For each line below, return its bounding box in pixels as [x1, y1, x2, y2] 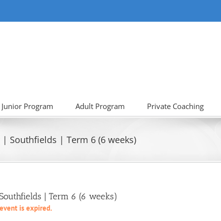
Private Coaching [147, 101, 204, 111]
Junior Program [1, 101, 53, 111]
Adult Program [75, 101, 125, 111]
